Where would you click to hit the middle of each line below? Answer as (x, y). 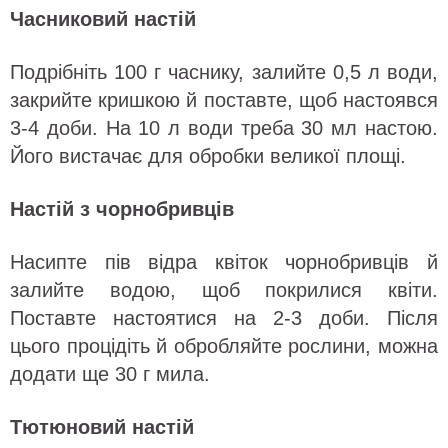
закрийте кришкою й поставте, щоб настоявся (224, 100)
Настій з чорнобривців (122, 209)
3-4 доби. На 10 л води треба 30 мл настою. (224, 128)
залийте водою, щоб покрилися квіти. (224, 290)
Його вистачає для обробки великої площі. (208, 156)
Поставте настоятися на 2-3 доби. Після (224, 318)
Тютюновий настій (102, 427)
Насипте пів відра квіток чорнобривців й (224, 262)
